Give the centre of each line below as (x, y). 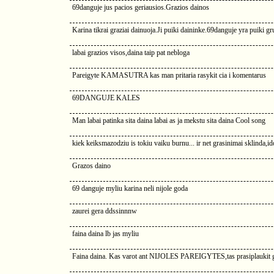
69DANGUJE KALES (106, 98)
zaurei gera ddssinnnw (105, 211)
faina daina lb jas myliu (106, 234)
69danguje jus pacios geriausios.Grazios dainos (141, 7)
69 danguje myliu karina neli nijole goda (130, 188)
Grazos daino (91, 166)
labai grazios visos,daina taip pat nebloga (131, 53)
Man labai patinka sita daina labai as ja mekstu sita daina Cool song (169, 120)
